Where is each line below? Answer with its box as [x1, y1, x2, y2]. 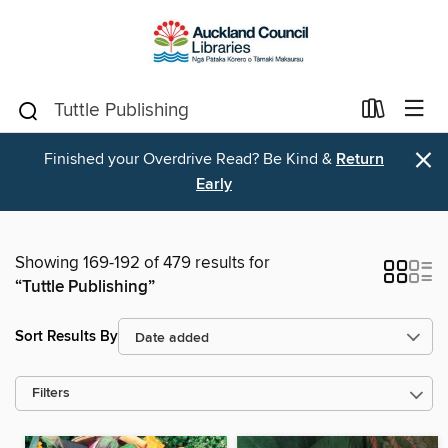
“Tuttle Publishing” [15, 276, 155, 298]
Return [336, 149, 384, 170]
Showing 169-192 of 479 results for [15, 252, 270, 274]
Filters [32, 385, 70, 402]
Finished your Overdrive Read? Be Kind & [44, 149, 336, 169]
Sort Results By [15, 326, 118, 346]
